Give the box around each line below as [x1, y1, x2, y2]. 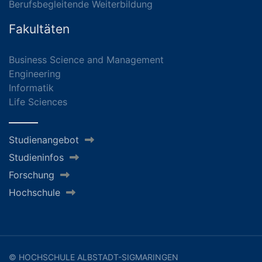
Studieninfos [9, 151, 64, 163]
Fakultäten [9, 21, 70, 36]
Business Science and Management [9, 53, 164, 65]
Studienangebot [9, 133, 79, 146]
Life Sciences [9, 95, 67, 108]
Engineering [9, 67, 61, 80]
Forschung [9, 168, 54, 181]
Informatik [9, 81, 54, 94]
